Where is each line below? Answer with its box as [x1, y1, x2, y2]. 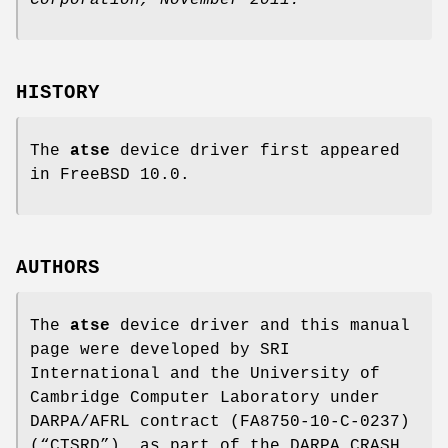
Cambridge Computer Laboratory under [30, 388, 380, 407]
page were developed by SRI [30, 340, 290, 359]
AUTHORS [16, 256, 100, 279]
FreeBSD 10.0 [60, 165, 180, 184]
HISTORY [16, 81, 100, 104]
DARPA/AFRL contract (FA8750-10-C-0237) [30, 412, 410, 431]
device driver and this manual [110, 316, 410, 335]
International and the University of [30, 364, 380, 383]
